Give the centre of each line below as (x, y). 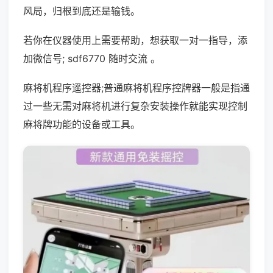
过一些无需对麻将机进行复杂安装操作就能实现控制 (135, 106)
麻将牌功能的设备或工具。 (82, 124)
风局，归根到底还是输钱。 (82, 11)
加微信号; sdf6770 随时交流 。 (92, 58)
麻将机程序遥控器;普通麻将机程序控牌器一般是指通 (136, 88)
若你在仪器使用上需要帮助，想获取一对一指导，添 (135, 40)
